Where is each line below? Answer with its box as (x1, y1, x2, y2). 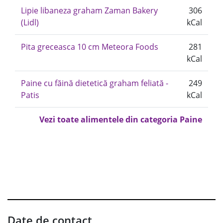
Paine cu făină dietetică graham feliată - (21, 78, 168, 89)
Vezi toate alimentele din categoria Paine (39, 114, 202, 125)
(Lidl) (21, 17, 39, 28)
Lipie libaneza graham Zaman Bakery (21, 5, 158, 16)
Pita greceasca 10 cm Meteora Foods (21, 41, 158, 52)
